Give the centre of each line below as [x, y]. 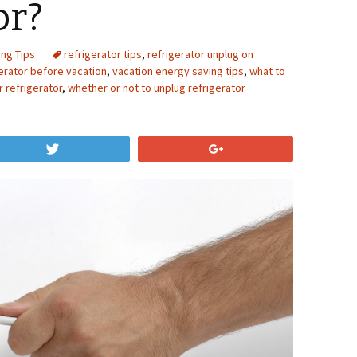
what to [267, 71]
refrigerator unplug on [200, 54]
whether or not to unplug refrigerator [157, 88]
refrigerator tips [103, 54]
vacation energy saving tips [178, 71]
